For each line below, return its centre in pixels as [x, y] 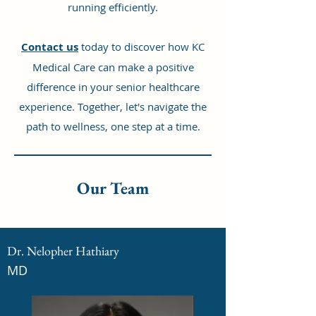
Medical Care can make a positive [113, 67]
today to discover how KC [141, 47]
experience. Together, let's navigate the [113, 107]
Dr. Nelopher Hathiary [63, 251]
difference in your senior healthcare [113, 87]
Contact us [50, 47]
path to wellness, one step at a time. [113, 126]
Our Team [113, 188]
